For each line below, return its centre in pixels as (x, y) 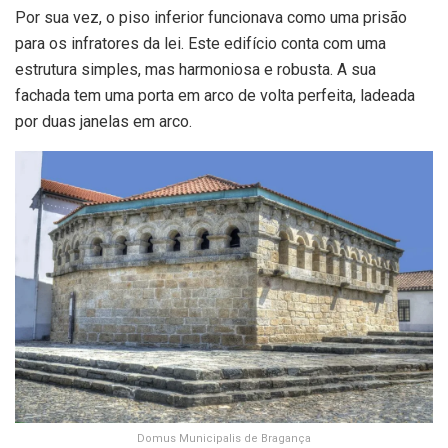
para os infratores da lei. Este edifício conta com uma (200, 43)
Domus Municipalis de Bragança (224, 438)
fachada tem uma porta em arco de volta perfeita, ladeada (215, 95)
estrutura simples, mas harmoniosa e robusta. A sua (195, 69)
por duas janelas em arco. (103, 121)
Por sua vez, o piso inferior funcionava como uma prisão (211, 17)
